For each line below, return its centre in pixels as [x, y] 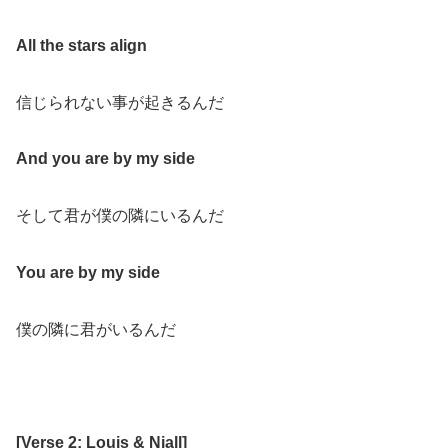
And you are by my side [105, 159]
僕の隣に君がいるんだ [96, 329]
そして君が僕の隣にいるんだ [120, 216]
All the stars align [81, 45]
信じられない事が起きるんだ [120, 102]
